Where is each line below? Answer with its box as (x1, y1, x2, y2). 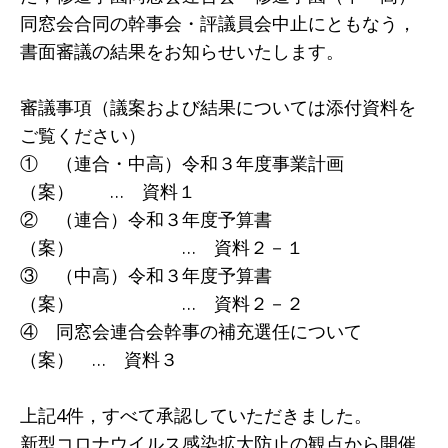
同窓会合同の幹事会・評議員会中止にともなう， (20, 10, 416, 35)
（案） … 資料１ (20, 178, 196, 203)
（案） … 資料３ (20, 346, 178, 371)
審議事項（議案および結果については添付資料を (20, 94, 416, 119)
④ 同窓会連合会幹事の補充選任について (20, 318, 362, 343)
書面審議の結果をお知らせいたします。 (20, 38, 344, 63)
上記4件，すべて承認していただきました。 (20, 402, 372, 427)
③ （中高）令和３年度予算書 (20, 262, 272, 287)
